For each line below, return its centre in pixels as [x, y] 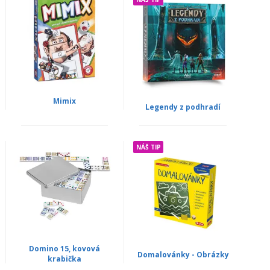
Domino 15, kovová [64, 248]
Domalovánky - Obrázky [183, 254]
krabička [64, 259]
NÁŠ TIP [148, 147]
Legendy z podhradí [183, 107]
